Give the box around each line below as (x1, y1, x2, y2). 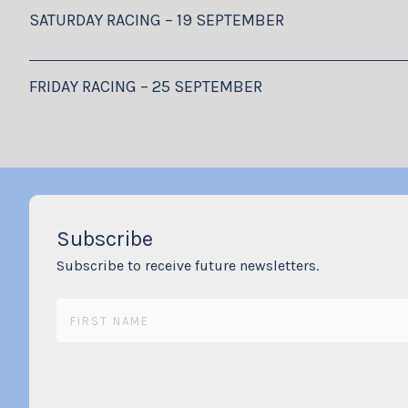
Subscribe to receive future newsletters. (56, 256, 319, 274)
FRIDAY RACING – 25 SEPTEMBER (29, 76, 262, 97)
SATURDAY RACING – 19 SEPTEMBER (29, 9, 284, 30)
